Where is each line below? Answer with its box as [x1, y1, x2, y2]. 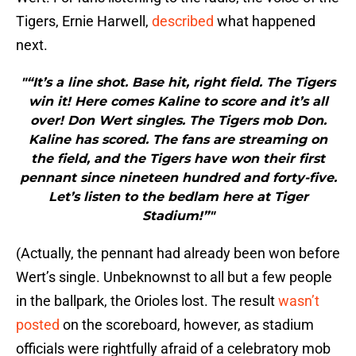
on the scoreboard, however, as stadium [60, 316, 314, 334]
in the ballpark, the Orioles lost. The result [16, 292, 278, 310]
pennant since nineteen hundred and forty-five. [19, 170, 337, 186]
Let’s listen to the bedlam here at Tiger [48, 189, 308, 205]
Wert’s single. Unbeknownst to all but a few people [16, 269, 332, 286]
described [152, 13, 214, 30]
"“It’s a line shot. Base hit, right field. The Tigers [21, 75, 335, 91]
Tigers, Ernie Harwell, [16, 13, 152, 30]
